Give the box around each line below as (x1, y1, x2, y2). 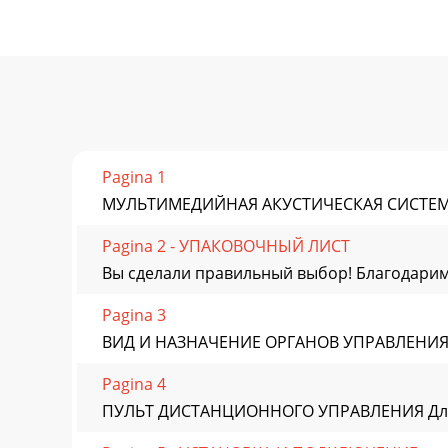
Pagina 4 (102, 372, 166, 395)
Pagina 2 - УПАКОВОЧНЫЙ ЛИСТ (102, 234, 350, 257)
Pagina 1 (102, 165, 166, 188)
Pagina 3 (102, 303, 166, 326)
